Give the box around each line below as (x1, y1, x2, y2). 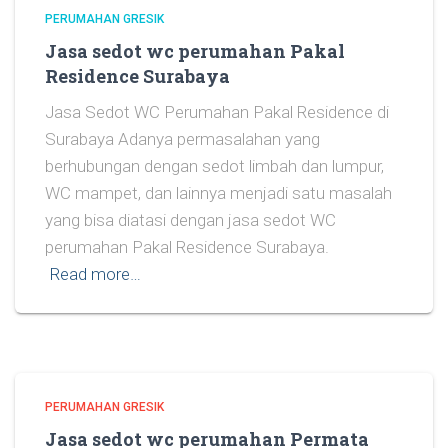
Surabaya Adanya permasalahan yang (45, 128, 320, 149)
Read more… (50, 263, 141, 284)
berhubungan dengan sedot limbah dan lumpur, (45, 155, 384, 176)
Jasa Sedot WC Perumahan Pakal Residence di (45, 101, 389, 122)
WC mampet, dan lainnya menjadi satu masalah (45, 182, 392, 203)
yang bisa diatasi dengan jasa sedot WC (45, 209, 336, 230)
